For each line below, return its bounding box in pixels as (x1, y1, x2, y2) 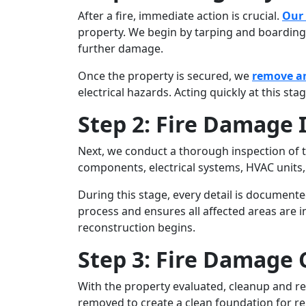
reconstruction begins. (78, 220, 195, 236)
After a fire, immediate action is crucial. (78, 8, 282, 24)
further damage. (78, 41, 163, 57)
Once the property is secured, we (78, 68, 252, 84)
